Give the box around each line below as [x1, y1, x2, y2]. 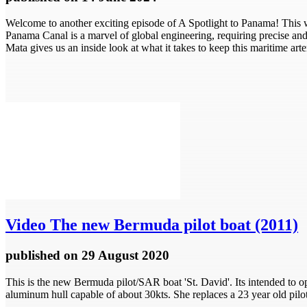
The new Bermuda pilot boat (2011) [46, 216, 298, 234]
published [5, 248, 64, 263]
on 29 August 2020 [64, 248, 169, 263]
